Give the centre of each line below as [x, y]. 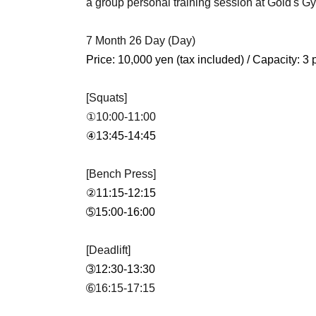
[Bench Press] [121, 174]
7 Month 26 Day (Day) [141, 41]
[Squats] [107, 98]
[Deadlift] [108, 250]
